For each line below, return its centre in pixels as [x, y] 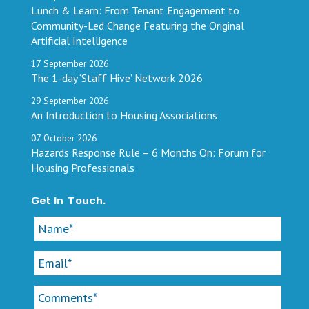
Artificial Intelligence [79, 40]
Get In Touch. [68, 200]
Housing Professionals [83, 167]
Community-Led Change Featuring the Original [138, 25]
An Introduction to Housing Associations [124, 115]
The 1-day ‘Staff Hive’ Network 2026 [117, 78]
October [59, 138]
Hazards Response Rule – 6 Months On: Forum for [148, 152]
